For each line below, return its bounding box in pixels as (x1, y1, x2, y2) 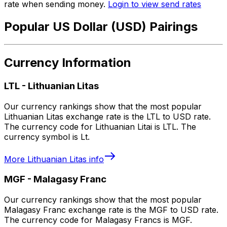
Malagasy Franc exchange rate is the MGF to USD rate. (4, 205, 218, 215)
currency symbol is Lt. (4, 131, 90, 142)
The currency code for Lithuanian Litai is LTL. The (4, 121, 196, 132)
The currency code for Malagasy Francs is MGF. (4, 215, 192, 225)
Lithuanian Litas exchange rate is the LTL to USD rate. (4, 111, 211, 122)
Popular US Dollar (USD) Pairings (4, 19, 198, 34)
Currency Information (4, 55, 131, 70)
